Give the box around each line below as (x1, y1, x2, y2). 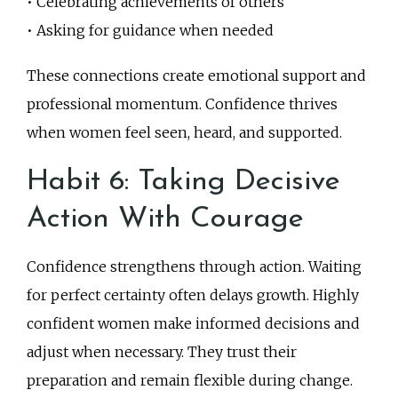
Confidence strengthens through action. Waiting (27, 258, 362, 276)
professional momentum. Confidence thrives (27, 94, 338, 113)
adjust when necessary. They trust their (27, 343, 297, 362)
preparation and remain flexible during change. (27, 371, 353, 390)
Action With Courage (27, 204, 304, 235)
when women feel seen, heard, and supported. (27, 123, 342, 141)
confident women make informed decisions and (27, 314, 360, 333)
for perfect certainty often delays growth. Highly (27, 286, 359, 305)
